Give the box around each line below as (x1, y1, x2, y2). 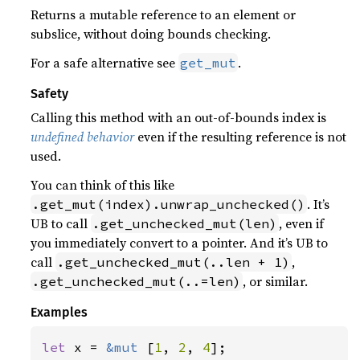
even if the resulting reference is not (134, 127, 347, 145)
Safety (31, 85, 69, 101)
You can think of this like (31, 175, 175, 194)
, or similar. (243, 272, 309, 290)
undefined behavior (31, 127, 135, 145)
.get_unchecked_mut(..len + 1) (57, 253, 291, 270)
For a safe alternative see (31, 53, 179, 72)
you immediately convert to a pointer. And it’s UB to (31, 233, 329, 252)
